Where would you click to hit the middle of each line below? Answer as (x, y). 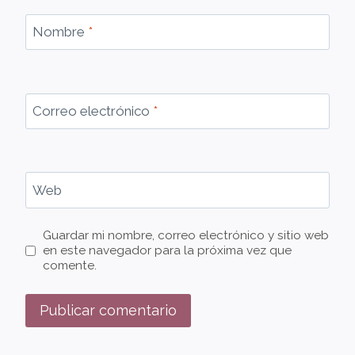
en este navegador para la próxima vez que (168, 251)
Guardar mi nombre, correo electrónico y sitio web (186, 236)
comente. (70, 266)
